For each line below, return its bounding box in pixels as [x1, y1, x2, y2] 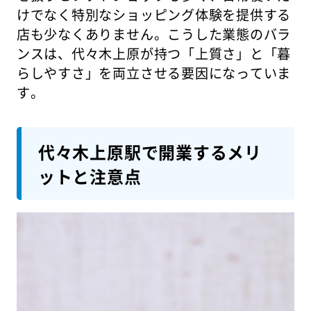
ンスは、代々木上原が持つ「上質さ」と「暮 [16, 43, 292, 63]
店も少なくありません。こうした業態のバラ [16, 24, 292, 44]
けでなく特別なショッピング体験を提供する [16, 4, 292, 24]
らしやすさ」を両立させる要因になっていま [16, 62, 292, 83]
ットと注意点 [37, 163, 142, 188]
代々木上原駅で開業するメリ [37, 139, 262, 164]
